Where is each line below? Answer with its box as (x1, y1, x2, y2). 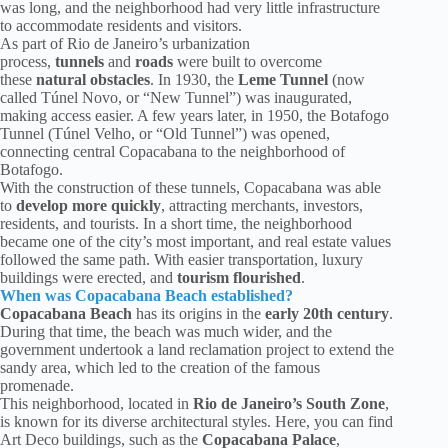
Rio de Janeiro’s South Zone (193, 394, 385, 412)
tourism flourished (177, 268, 301, 286)
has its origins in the (132, 304, 265, 322)
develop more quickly (16, 196, 161, 214)
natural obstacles (32, 70, 150, 88)
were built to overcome (173, 52, 322, 70)
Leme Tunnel (238, 70, 328, 88)
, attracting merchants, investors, (161, 196, 363, 214)
